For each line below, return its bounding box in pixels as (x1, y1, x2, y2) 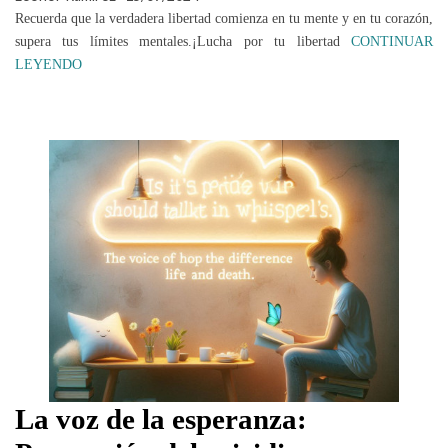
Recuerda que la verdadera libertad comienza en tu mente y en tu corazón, (15, 10, 433, 27)
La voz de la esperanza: (15, 402, 307, 435)
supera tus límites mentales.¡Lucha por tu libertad (15, 33, 351, 50)
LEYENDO (15, 57, 82, 73)
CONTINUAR (351, 34, 433, 50)
